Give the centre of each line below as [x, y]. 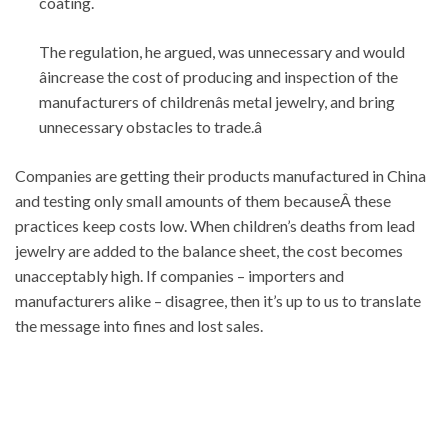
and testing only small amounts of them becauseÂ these [203, 200]
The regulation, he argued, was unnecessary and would [222, 51]
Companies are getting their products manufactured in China [220, 175]
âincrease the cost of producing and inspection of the [218, 76]
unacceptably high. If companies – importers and [179, 275]
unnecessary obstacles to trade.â [150, 126]
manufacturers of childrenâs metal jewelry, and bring [217, 101]
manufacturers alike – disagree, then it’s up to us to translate [218, 300]
